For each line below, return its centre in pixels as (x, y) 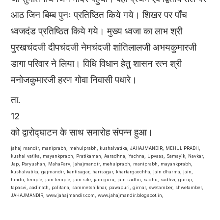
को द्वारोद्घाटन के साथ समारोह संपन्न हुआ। (82, 132)
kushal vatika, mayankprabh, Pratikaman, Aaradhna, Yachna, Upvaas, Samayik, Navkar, (108, 156)
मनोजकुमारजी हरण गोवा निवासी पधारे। (74, 80)
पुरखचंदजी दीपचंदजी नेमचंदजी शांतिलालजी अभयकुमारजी (104, 47)
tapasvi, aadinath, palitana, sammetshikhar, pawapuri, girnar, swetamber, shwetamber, (107, 187)
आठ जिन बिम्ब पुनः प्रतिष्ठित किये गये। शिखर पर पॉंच (99, 15)
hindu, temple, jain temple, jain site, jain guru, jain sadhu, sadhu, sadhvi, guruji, (102, 179)
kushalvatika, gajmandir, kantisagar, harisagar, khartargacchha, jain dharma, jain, (102, 171)
